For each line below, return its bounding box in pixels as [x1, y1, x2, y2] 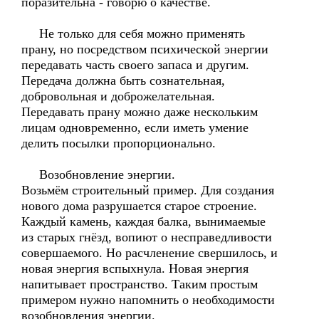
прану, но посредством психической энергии [21, 42, 268, 56]
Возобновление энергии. [21, 167, 175, 182]
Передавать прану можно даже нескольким [21, 105, 258, 119]
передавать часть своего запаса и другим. [21, 58, 249, 72]
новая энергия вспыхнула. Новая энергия [21, 261, 249, 276]
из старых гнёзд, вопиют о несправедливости [21, 230, 272, 244]
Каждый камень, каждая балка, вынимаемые [21, 214, 266, 229]
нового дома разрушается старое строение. [21, 199, 257, 213]
